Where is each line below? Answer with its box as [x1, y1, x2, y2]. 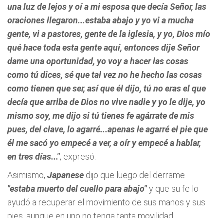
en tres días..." [7, 151, 60, 162]
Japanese [45, 170, 84, 180]
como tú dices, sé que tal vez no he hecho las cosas [7, 70, 202, 80]
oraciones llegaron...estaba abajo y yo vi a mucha [7, 15, 194, 25]
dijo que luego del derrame [84, 170, 185, 180]
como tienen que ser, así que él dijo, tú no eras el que [7, 83, 206, 93]
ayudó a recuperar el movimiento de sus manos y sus [7, 197, 205, 207]
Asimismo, [7, 170, 45, 180]
